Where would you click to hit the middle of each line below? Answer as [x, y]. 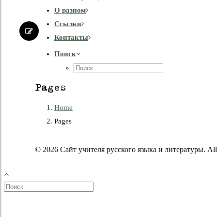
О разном [70, 10]
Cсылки [68, 24]
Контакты [71, 37]
